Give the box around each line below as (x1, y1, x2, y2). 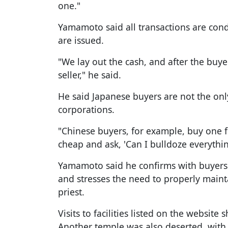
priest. (58, 186, 84, 198)
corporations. (58, 103, 115, 116)
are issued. (58, 34, 104, 47)
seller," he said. (58, 69, 121, 81)
